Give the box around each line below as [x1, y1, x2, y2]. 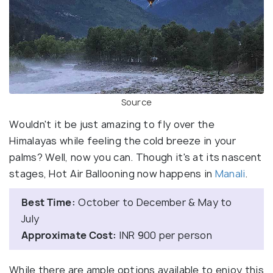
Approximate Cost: [21, 228, 117, 242]
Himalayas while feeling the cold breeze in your [9, 133, 236, 147]
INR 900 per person [116, 228, 212, 242]
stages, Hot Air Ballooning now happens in [9, 166, 215, 180]
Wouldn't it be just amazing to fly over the [9, 117, 214, 131]
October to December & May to [76, 195, 232, 209]
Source [121, 96, 152, 108]
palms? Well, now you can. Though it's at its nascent [9, 150, 262, 164]
